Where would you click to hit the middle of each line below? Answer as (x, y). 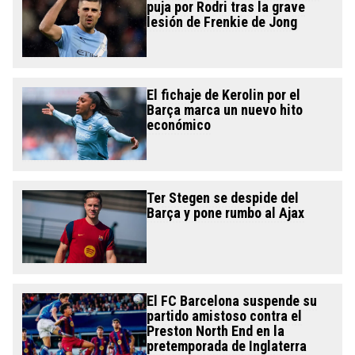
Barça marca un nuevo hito (224, 110)
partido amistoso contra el (224, 316)
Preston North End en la (215, 331)
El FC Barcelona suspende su (231, 301)
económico (178, 125)
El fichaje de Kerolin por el (223, 95)
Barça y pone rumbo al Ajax (225, 213)
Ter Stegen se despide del (222, 198)
